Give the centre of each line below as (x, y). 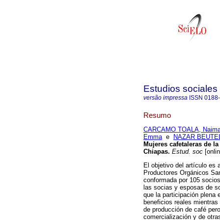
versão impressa (165, 98)
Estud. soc (186, 152)
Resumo (157, 115)
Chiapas (156, 152)
